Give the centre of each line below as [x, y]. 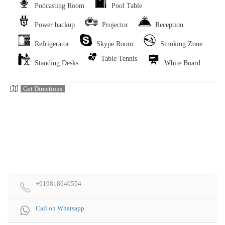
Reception [169, 25]
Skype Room [115, 44]
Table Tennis [119, 59]
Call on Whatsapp [60, 208]
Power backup [55, 25]
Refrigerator [52, 44]
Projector [115, 25]
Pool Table [127, 6]
